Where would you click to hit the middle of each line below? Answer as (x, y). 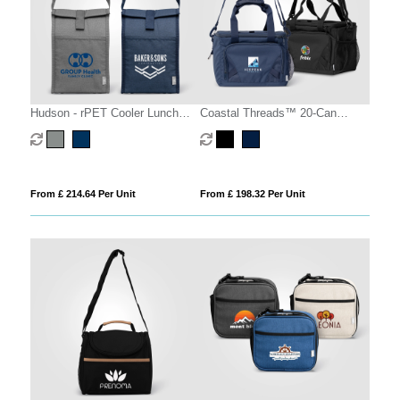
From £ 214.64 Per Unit (83, 193)
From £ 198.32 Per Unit (252, 193)
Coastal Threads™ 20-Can (268, 112)
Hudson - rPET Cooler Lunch (104, 112)
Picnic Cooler (234, 129)
